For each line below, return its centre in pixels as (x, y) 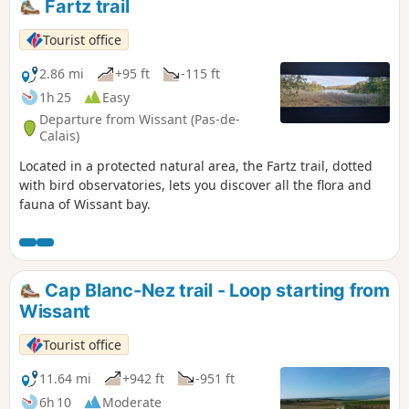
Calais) (59, 136)
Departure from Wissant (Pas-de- (140, 120)
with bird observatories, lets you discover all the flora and (195, 184)
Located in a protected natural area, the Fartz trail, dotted (196, 165)
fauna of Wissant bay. (85, 204)
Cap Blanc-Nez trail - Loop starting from (215, 290)
